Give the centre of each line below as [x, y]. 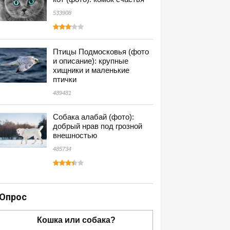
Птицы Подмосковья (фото [101, 52]
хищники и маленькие [91, 70]
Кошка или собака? [76, 220]
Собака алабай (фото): [93, 117]
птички [65, 79]
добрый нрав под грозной [98, 126]
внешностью [75, 135]
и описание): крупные [91, 61]
